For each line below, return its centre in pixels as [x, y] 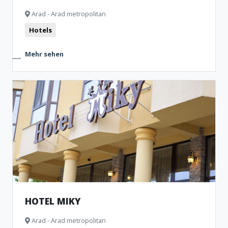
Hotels [40, 30]
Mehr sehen [44, 54]
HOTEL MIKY [53, 201]
